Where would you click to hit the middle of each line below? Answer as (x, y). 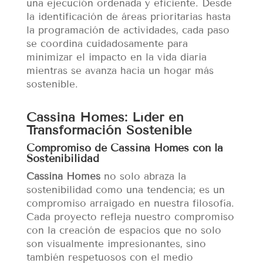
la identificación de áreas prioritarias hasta (128, 17)
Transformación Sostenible (109, 130)
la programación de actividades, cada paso (128, 31)
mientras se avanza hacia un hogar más (120, 71)
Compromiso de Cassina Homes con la (124, 148)
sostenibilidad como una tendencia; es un (125, 190)
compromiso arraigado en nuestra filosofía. (130, 204)
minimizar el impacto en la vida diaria (116, 58)
